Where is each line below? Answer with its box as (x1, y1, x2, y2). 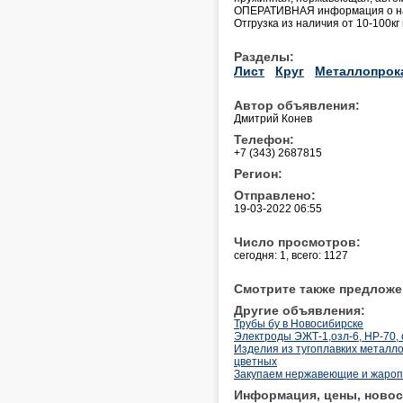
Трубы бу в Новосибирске (234, 317, 363, 330)
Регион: (234, 166, 282, 181)
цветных (234, 354, 277, 368)
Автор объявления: (234, 97, 360, 112)
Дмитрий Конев (234, 112, 312, 125)
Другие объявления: (234, 302, 365, 318)
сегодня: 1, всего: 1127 (234, 248, 348, 262)
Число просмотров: (234, 234, 361, 249)
